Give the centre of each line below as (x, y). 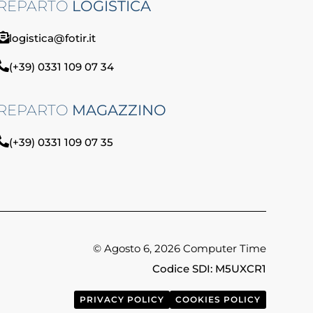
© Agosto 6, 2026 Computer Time (179, 249)
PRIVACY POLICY (122, 299)
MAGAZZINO (119, 110)
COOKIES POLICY (218, 299)
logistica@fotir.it (52, 38)
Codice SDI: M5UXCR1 (209, 268)
